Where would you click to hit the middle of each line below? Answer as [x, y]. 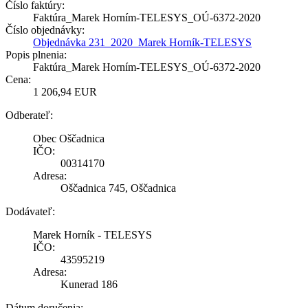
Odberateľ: [29, 115]
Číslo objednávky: [45, 30]
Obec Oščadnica [69, 139]
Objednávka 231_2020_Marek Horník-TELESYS [142, 43]
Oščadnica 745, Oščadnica [118, 188]
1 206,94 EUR [65, 92]
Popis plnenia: [36, 55]
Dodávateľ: [30, 212]
